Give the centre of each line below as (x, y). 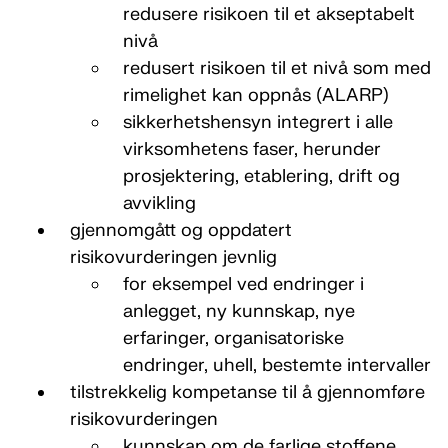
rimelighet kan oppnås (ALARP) (256, 95)
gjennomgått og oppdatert (180, 230)
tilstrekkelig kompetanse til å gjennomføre (247, 392)
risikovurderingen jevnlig (173, 257)
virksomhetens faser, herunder (252, 149)
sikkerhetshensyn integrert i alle (258, 122)
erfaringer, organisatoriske (233, 338)
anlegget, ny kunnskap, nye (239, 311)
